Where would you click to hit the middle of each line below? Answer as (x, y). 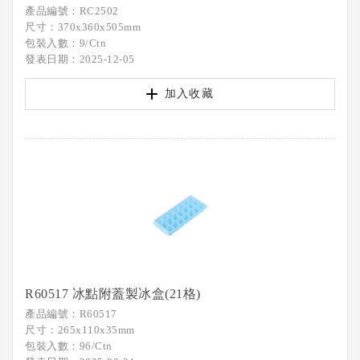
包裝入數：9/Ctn (65, 43)
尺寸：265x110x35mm (80, 330)
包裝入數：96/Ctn (69, 346)
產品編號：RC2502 (72, 11)
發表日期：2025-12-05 (80, 59)
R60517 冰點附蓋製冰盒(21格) (113, 294)
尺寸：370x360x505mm (83, 27)
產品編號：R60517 (71, 314)
